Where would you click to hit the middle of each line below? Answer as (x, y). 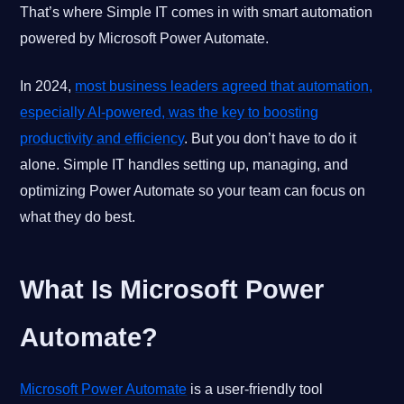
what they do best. (78, 216)
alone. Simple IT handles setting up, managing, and (184, 164)
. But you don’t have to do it (271, 138)
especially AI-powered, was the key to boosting (170, 112)
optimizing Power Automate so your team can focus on (193, 190)
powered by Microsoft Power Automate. (145, 38)
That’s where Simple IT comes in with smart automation (197, 12)
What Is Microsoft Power (172, 289)
